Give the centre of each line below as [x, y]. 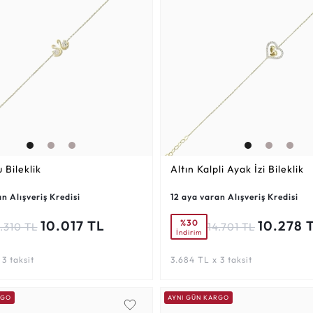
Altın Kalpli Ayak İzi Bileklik [237, 169]
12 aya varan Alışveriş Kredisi [234, 197]
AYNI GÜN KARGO [198, 298]
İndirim [189, 232]
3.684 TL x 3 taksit [211, 260]
